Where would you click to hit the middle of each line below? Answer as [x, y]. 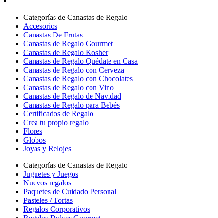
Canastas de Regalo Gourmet [68, 44]
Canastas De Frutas [53, 35]
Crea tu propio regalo [56, 122]
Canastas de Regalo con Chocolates [78, 79]
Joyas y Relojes [47, 149]
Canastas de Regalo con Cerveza [74, 70]
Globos [35, 140]
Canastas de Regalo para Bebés [72, 105]
